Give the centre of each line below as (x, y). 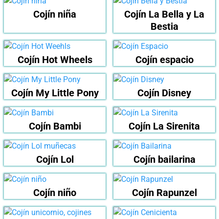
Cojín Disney (164, 93)
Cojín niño (55, 193)
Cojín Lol (55, 160)
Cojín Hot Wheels (55, 60)
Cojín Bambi (55, 126)
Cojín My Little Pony (55, 93)
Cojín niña (55, 14)
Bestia (164, 27)
